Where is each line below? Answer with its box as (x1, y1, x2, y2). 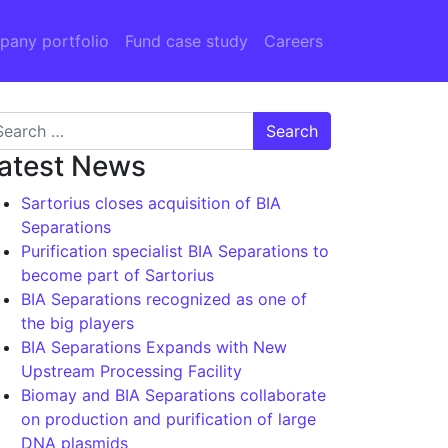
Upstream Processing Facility (21, 361, 242, 381)
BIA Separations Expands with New (21, 337, 287, 357)
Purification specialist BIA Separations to (21, 241, 329, 261)
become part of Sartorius (21, 265, 214, 285)
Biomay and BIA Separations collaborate (21, 385, 326, 405)
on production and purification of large (21, 409, 316, 429)
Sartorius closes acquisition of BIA (21, 193, 281, 213)
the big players (21, 313, 134, 333)
